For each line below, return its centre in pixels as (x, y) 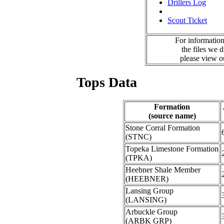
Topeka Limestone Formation (172, 149)
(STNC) (138, 137)
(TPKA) (139, 158)
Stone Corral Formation (163, 128)
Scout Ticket (187, 20)
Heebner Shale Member (163, 170)
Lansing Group (149, 191)
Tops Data (107, 82)
